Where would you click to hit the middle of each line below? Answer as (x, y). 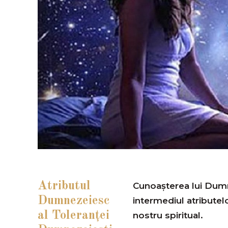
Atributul (64, 186)
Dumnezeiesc (74, 201)
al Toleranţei (74, 215)
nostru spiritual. (168, 215)
